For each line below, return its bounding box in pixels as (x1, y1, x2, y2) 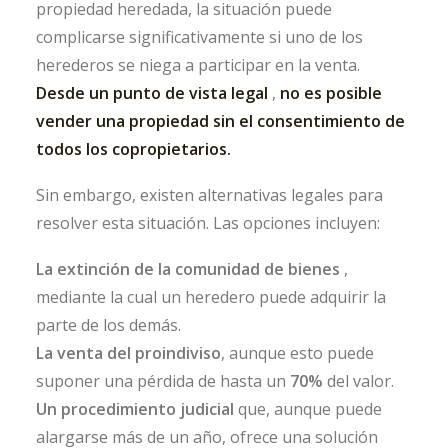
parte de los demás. (36, 314, 181, 336)
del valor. (327, 370, 394, 392)
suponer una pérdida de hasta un (36, 370, 286, 392)
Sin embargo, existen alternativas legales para (36, 184, 383, 206)
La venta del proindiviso (36, 342, 221, 364)
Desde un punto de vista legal (36, 82, 268, 104)
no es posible (280, 82, 382, 104)
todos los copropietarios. (36, 138, 231, 160)
